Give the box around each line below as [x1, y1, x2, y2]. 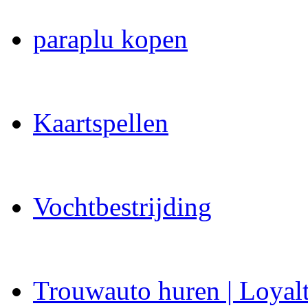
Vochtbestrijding [33, 192, 212, 222]
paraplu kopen [33, 24, 188, 54]
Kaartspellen [33, 108, 168, 138]
